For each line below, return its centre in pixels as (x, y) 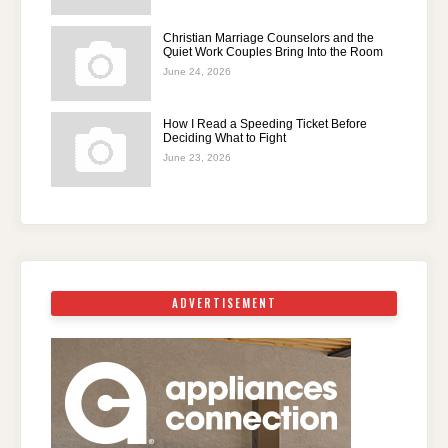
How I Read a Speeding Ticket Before (265, 124)
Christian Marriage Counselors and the (268, 38)
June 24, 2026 (197, 72)
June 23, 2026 (197, 158)
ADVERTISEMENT (224, 303)
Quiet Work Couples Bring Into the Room (273, 52)
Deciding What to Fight (224, 138)
